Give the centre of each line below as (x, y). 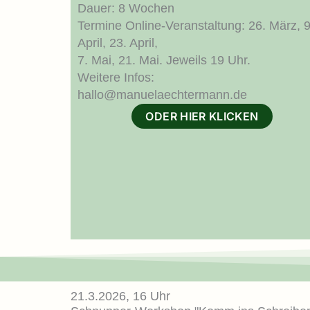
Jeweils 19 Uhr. (210, 60)
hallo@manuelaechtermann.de (162, 94)
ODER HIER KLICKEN (202, 116)
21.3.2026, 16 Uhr (120, 296)
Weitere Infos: (116, 77)
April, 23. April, (118, 43)
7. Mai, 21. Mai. (122, 60)
